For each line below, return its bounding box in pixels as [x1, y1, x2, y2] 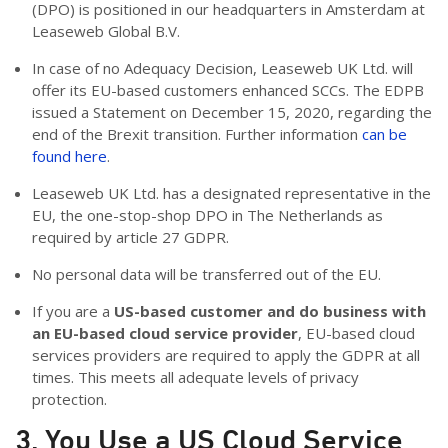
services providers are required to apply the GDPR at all [31, 345, 420, 366]
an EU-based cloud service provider [31, 323, 298, 344]
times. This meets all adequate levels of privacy [31, 367, 359, 388]
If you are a [31, 301, 114, 322]
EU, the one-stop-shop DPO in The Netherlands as [31, 205, 383, 226]
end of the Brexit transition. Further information [31, 124, 362, 145]
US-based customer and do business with [113, 301, 426, 322]
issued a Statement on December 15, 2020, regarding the [31, 102, 432, 123]
